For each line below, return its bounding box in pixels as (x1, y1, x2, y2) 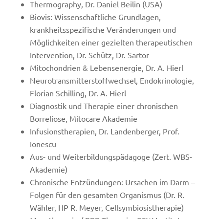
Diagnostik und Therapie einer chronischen (29, 101, 178, 110)
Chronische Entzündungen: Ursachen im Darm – (29, 177, 195, 187)
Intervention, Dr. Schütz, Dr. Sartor (29, 50, 149, 60)
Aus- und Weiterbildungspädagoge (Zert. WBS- (29, 152, 192, 161)
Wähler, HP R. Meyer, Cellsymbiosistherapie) (29, 202, 184, 212)
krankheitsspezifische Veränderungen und (29, 24, 176, 34)
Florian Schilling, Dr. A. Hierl (29, 88, 126, 98)
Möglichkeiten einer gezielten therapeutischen (29, 37, 193, 47)
